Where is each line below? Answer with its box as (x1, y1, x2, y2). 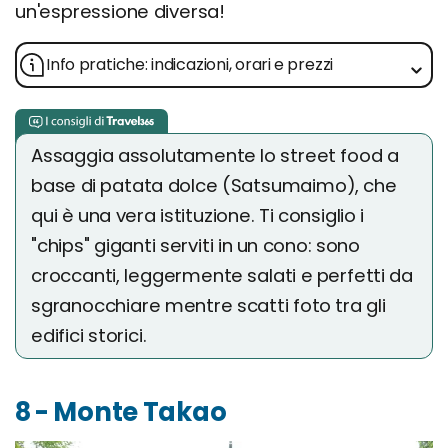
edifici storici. (31, 323, 147, 349)
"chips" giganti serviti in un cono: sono (31, 233, 360, 259)
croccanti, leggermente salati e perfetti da (31, 263, 413, 289)
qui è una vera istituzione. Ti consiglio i (31, 203, 365, 229)
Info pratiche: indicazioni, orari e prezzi (46, 53, 334, 77)
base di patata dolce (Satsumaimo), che (31, 173, 397, 199)
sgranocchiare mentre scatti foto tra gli (31, 293, 386, 319)
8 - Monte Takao (15, 394, 227, 431)
